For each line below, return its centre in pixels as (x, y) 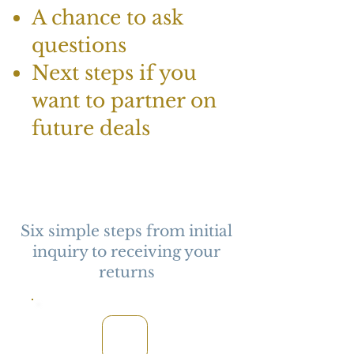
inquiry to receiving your (126, 252)
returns (126, 273)
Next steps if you (114, 73)
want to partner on (124, 101)
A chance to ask (107, 18)
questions (79, 46)
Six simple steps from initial (126, 232)
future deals (91, 129)
